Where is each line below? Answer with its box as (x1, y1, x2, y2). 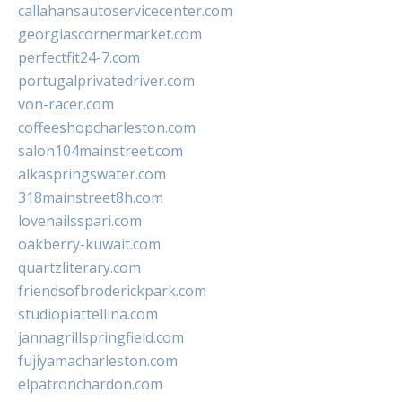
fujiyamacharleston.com (18, 351, 178, 371)
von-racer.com (18, 94, 114, 115)
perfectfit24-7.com (18, 48, 140, 68)
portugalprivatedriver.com (18, 71, 195, 92)
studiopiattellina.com (18, 304, 158, 325)
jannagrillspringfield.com (18, 328, 184, 348)
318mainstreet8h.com (18, 188, 163, 208)
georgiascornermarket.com (18, 24, 202, 45)
